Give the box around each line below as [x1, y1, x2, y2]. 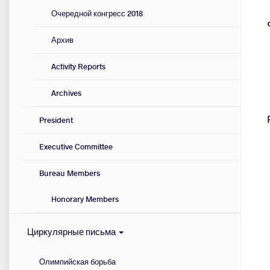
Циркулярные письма [27, 225, 118, 238]
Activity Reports [51, 61, 105, 72]
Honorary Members [51, 193, 119, 205]
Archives [51, 87, 81, 99]
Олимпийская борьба [39, 256, 116, 268]
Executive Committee [39, 141, 113, 152]
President [39, 115, 73, 126]
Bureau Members [39, 168, 100, 179]
